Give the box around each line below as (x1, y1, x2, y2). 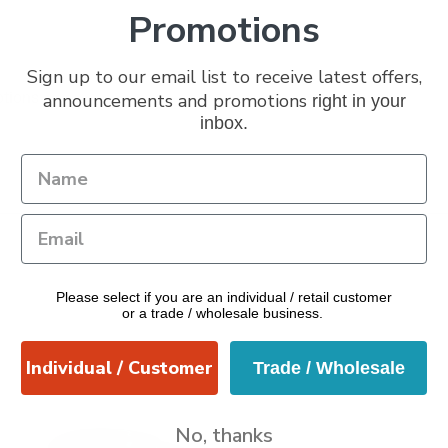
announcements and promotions (42, 89, 312, 113)
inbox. (200, 113, 248, 133)
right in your (311, 91, 406, 111)
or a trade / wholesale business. (121, 305, 327, 321)
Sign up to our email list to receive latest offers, (26, 65, 422, 89)
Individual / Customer (26, 356, 213, 380)
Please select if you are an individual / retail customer (56, 289, 392, 305)
